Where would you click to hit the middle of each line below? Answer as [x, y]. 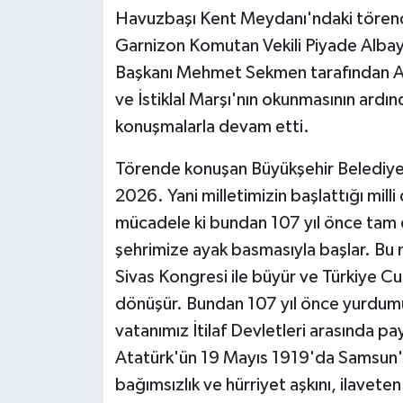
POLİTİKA [84, 143]
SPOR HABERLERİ [111, 281]
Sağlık [72, 189]
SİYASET [80, 235]
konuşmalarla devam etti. [212, 127]
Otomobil [85, 98]
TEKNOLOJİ [90, 327]
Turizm [74, 373]
